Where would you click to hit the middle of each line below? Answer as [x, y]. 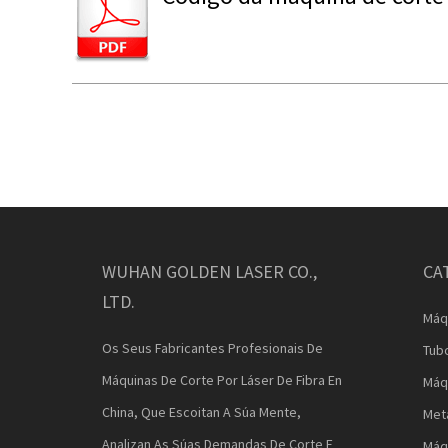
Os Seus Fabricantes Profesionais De [212, 348]
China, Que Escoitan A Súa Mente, [201, 412]
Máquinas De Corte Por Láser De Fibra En [222, 380]
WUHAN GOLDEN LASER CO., [209, 271]
